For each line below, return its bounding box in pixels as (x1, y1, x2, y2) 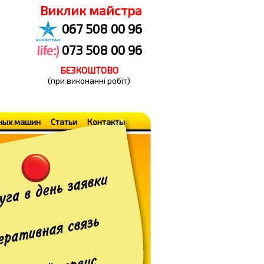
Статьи (51, 117, 77, 127)
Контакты (87, 117, 125, 127)
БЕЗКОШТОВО (60, 65, 118, 75)
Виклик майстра (40, 2, 142, 18)
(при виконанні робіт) (48, 75, 130, 85)
